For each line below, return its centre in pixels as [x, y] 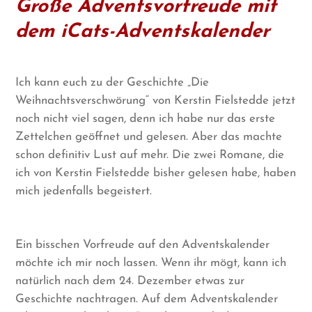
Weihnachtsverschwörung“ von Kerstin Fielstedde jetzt [156, 100]
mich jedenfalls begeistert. [84, 191]
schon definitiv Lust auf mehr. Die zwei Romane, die [150, 155]
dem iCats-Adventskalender [143, 32]
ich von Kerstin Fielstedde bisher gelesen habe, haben [156, 173]
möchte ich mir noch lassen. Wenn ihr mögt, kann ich [151, 263]
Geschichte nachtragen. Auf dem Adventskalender [147, 299]
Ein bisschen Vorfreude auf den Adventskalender [143, 245]
